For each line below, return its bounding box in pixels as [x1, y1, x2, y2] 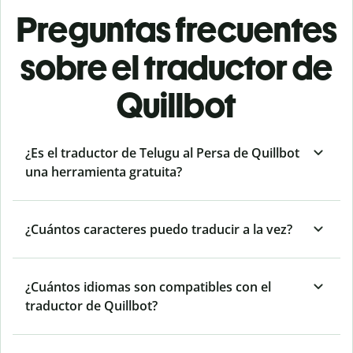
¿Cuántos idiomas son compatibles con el [25, 278, 271, 296]
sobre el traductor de [20, 46, 333, 89]
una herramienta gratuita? [25, 163, 182, 181]
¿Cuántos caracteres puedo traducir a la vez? [25, 221, 292, 239]
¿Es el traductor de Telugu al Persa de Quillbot [25, 144, 299, 162]
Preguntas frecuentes [16, 9, 337, 51]
